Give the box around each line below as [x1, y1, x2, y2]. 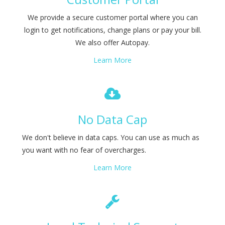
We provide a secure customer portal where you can [27, 13, 198, 22]
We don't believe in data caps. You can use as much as [22, 133, 199, 142]
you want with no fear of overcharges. [22, 145, 146, 155]
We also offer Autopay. [75, 38, 150, 47]
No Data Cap [78, 111, 147, 128]
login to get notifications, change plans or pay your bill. [24, 25, 201, 35]
